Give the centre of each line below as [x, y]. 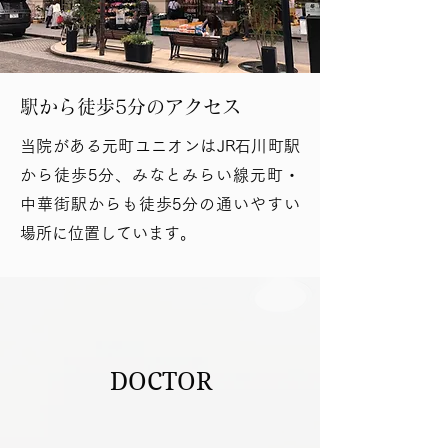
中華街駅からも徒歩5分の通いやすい [160, 204]
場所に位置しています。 [108, 233]
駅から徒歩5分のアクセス [130, 106]
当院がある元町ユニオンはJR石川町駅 [160, 146]
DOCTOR [160, 381]
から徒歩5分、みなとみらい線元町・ [160, 175]
